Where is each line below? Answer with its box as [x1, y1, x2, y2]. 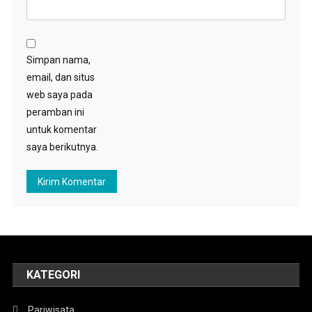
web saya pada [26, 89, 93, 100]
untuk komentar [26, 124, 97, 135]
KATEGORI [26, 268, 81, 281]
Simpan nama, [26, 54, 91, 65]
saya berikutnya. [26, 141, 98, 153]
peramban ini [26, 107, 84, 118]
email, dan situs [26, 72, 95, 83]
